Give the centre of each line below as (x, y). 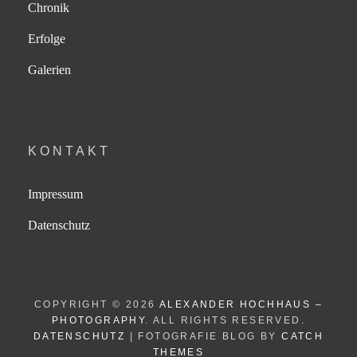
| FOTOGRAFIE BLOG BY (204, 337)
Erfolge (47, 39)
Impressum (55, 194)
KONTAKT (69, 151)
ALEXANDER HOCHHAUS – (241, 305)
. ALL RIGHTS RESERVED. (226, 321)
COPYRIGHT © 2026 (97, 305)
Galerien (49, 70)
